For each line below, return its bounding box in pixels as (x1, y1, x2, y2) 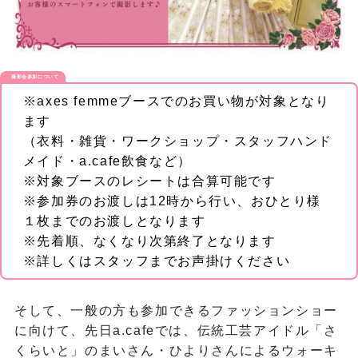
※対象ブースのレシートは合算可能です (22, 174, 276, 189)
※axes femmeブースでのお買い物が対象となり (22, 94, 330, 109)
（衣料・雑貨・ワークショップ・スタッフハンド (22, 134, 333, 149)
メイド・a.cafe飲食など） (22, 154, 192, 169)
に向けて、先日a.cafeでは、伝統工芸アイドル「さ (14, 323, 338, 337)
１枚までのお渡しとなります (22, 214, 206, 229)
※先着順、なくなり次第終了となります (22, 234, 276, 249)
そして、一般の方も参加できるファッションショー (14, 303, 338, 317)
